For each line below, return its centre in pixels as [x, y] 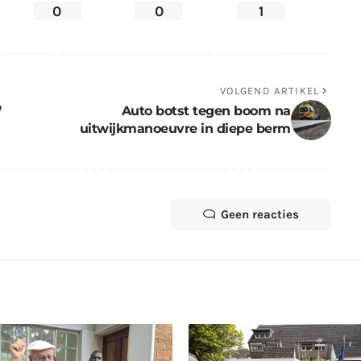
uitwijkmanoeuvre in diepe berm [185, 128]
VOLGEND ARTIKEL [270, 90]
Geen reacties [259, 214]
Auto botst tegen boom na [206, 110]
